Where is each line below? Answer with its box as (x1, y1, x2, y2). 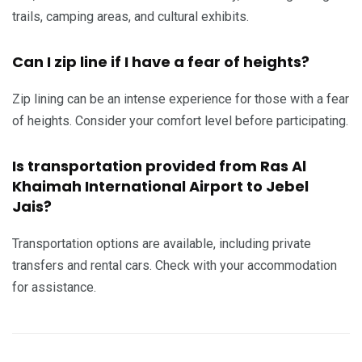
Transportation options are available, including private (12, 236, 311, 252)
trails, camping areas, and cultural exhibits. (12, 9, 249, 25)
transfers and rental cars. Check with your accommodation (12, 258, 337, 274)
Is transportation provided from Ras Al (12, 156, 306, 177)
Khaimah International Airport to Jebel (12, 176, 309, 197)
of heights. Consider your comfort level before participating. (12, 113, 348, 129)
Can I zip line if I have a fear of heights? (12, 52, 309, 73)
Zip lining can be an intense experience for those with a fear (12, 91, 349, 107)
